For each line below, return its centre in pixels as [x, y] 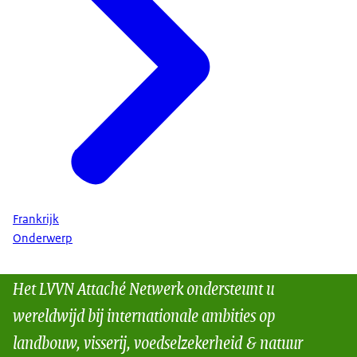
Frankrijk [36, 219]
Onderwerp [43, 239]
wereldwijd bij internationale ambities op [144, 315]
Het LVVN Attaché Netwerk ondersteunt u [143, 288]
